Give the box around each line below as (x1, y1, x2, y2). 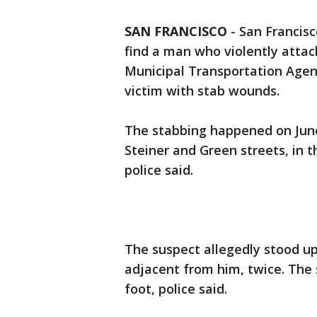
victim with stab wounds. (125, 82, 279, 100)
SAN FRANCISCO (125, 23, 227, 40)
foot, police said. (125, 280, 227, 298)
